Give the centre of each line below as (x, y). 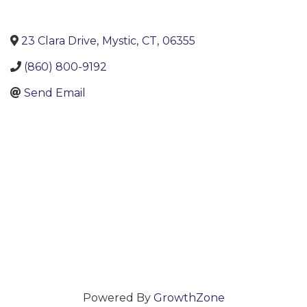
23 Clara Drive (59, 41)
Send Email (55, 93)
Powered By (118, 298)
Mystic (119, 41)
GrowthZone (189, 298)
